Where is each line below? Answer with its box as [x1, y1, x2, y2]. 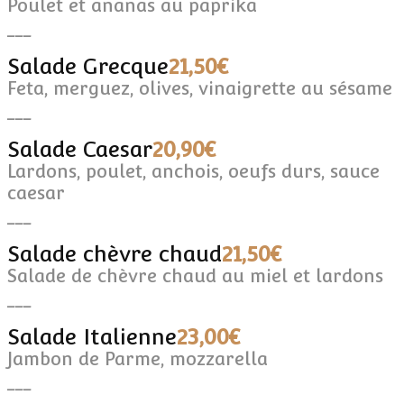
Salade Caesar [7, 135, 152, 162]
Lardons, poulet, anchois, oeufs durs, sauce [7, 160, 380, 182]
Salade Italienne [7, 323, 177, 350]
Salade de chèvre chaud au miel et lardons [7, 264, 383, 287]
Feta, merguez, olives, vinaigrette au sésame [7, 77, 392, 99]
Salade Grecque [7, 52, 169, 79]
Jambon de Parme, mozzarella [7, 347, 268, 370]
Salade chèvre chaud [7, 240, 222, 267]
